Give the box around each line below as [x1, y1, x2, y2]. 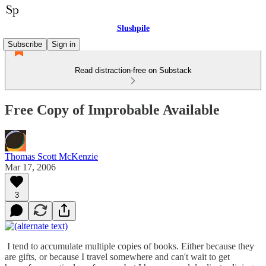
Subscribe [8, 40, 42, 49]
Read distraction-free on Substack [74, 66, 192, 75]
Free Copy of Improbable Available [5, 102, 220, 118]
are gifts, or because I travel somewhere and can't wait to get [5, 251, 230, 262]
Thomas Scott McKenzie [5, 151, 98, 161]
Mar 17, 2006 [5, 161, 56, 172]
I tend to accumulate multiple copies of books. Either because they [5, 240, 254, 251]
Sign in [52, 40, 75, 49]
